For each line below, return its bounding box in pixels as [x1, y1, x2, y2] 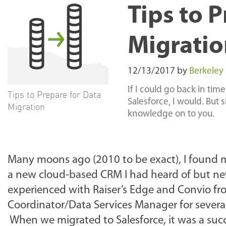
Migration [8, 101, 45, 112]
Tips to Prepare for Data [8, 89, 101, 100]
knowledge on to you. [128, 109, 214, 119]
